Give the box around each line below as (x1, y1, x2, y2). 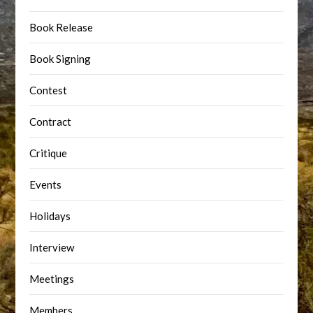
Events (29, 178, 62, 191)
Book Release (29, 21, 94, 34)
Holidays (29, 210, 71, 222)
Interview (29, 241, 75, 254)
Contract (29, 115, 72, 128)
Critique (29, 147, 68, 159)
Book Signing (29, 52, 92, 65)
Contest (29, 84, 68, 96)
